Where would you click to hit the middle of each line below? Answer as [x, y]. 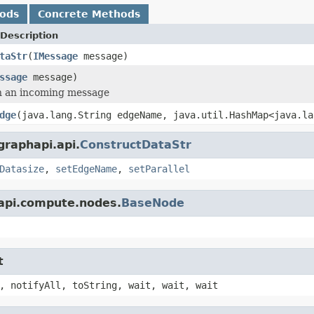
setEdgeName [86, 169]
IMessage [55, 56]
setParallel [159, 169]
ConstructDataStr [136, 144]
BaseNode [153, 203]
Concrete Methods [89, 14]
